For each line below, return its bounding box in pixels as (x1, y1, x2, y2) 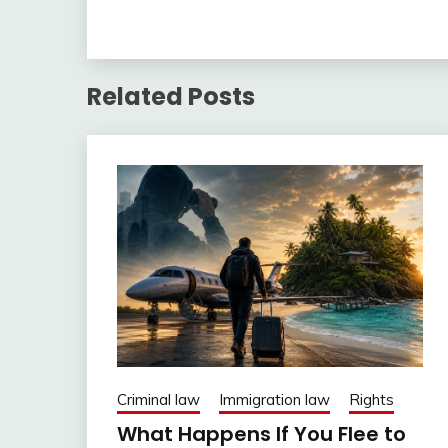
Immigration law (219, 389, 330, 409)
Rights (349, 389, 394, 409)
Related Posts (87, 79, 255, 113)
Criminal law (117, 389, 200, 409)
